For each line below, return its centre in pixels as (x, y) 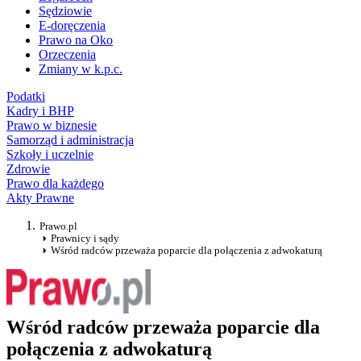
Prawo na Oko (76, 40)
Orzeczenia (67, 55)
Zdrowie (28, 169)
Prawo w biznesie (52, 126)
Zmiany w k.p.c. (81, 69)
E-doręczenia (72, 26)
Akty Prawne (40, 198)
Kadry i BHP (40, 111)
